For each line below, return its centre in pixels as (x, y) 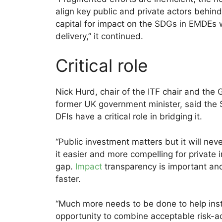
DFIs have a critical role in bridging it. (129, 117)
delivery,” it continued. (99, 36)
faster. (68, 179)
